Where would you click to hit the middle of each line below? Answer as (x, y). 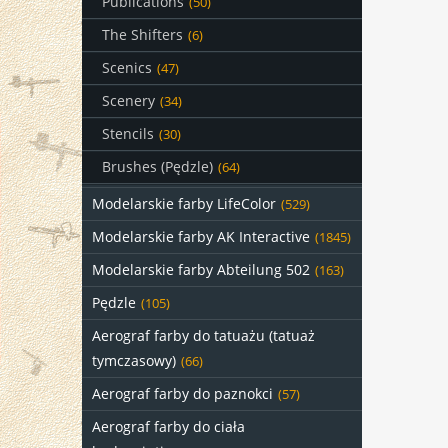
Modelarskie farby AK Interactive (201, 236)
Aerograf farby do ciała (168, 426)
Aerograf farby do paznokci (182, 393)
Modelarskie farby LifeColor (184, 203)
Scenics (127, 67)
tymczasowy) (134, 360)
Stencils (128, 133)
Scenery (128, 100)
